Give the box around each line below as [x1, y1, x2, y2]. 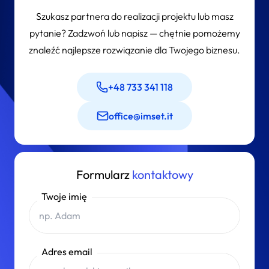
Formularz [76, 166, 132, 182]
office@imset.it [108, 109, 173, 122]
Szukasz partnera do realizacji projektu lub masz [35, 10, 234, 22]
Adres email [41, 245, 92, 258]
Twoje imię [41, 190, 87, 202]
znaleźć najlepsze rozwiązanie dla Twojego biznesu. [29, 43, 240, 56]
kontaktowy [131, 166, 193, 182]
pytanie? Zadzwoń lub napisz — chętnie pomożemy [29, 26, 240, 39]
